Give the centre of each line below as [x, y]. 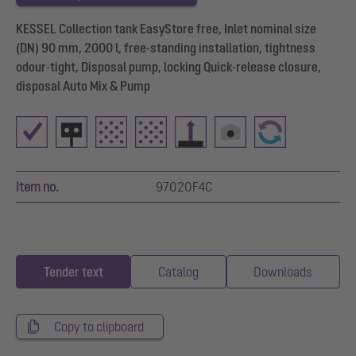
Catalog [178, 272]
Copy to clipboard [99, 327]
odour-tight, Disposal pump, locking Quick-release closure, [168, 67]
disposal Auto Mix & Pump [83, 86]
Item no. [37, 187]
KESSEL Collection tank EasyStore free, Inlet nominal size [166, 29]
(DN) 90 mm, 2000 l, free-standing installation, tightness [166, 48]
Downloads [283, 272]
